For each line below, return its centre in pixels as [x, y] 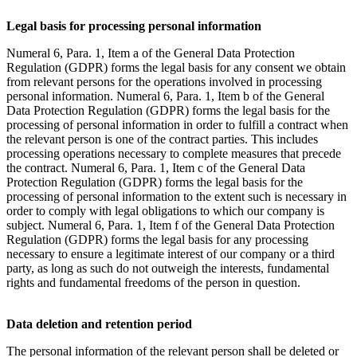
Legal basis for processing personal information [134, 25]
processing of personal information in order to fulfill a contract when [177, 124]
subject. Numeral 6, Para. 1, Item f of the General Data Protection [171, 225]
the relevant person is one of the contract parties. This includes [162, 139]
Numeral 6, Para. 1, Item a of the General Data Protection [151, 53]
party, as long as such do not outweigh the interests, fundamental [168, 268]
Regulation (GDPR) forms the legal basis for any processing [157, 239]
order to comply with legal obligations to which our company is [165, 210]
